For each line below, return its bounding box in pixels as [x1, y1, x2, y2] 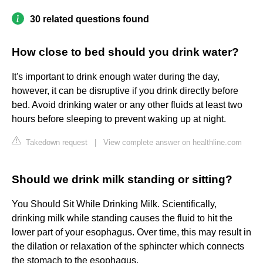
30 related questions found [30, 14, 149, 25]
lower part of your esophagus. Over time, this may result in [12, 227, 251, 238]
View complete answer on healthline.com [103, 138, 242, 147]
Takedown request [23, 138, 87, 147]
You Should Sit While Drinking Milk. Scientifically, [12, 199, 217, 210]
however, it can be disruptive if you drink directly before [12, 86, 238, 96]
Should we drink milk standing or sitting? [12, 173, 232, 186]
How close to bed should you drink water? [12, 46, 239, 59]
